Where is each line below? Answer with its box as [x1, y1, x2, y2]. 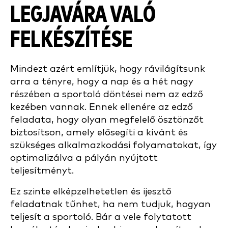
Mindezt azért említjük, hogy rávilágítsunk [10, 64, 205, 74]
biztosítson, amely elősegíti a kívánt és [10, 127, 188, 137]
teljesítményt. [10, 165, 74, 176]
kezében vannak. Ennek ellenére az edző [10, 102, 193, 112]
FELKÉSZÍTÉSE [10, 28, 132, 51]
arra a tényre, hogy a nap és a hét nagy [10, 76, 193, 87]
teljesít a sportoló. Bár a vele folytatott [10, 212, 191, 222]
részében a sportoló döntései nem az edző [10, 89, 203, 99]
